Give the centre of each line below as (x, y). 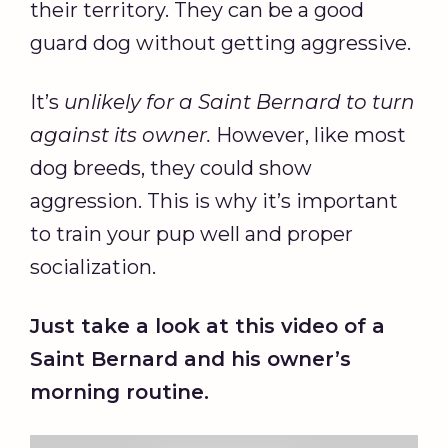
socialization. (93, 266)
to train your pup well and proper (191, 233)
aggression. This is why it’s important (214, 200)
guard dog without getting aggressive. (220, 42)
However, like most (308, 134)
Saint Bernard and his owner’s (190, 358)
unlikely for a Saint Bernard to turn (239, 101)
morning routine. (119, 391)
